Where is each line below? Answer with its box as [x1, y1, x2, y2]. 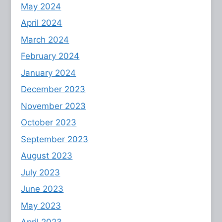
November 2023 [21, 101, 86, 111]
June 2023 [21, 184, 64, 194]
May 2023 [21, 200, 61, 211]
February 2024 [21, 51, 80, 61]
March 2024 [21, 34, 69, 45]
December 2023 [21, 84, 86, 95]
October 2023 [21, 117, 77, 128]
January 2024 [21, 67, 76, 78]
